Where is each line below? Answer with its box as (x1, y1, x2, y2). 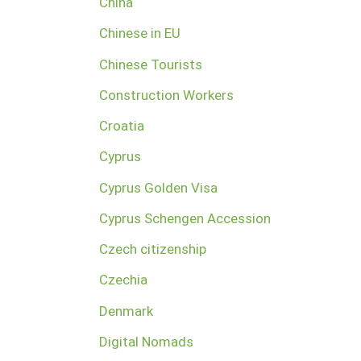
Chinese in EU (98, 25, 180, 42)
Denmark (98, 302, 153, 319)
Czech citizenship (98, 241, 206, 258)
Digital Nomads (98, 333, 193, 350)
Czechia (98, 272, 147, 288)
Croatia (98, 118, 144, 135)
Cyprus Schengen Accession (98, 210, 271, 226)
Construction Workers (98, 86, 234, 103)
